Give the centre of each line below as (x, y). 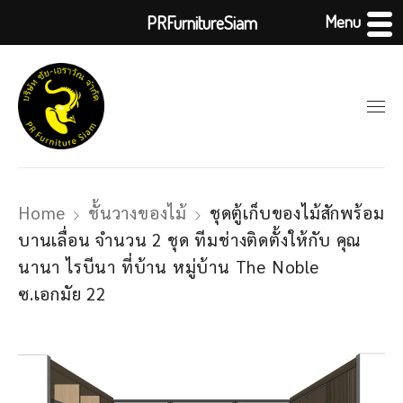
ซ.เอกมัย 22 (62, 293)
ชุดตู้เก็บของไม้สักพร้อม (297, 212)
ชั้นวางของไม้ (138, 212)
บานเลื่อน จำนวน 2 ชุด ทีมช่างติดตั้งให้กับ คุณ (190, 239)
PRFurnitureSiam (201, 22)
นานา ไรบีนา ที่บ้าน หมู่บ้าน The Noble (169, 266)
